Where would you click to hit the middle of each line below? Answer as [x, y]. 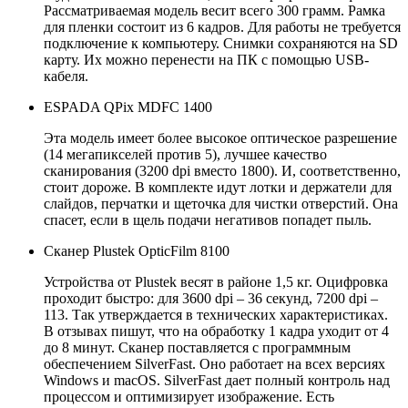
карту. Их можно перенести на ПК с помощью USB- [206, 60]
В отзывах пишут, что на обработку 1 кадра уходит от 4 [216, 331]
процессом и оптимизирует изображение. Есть [189, 397]
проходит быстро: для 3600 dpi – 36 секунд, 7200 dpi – [211, 299]
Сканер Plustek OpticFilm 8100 [137, 251]
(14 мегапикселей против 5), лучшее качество [185, 155]
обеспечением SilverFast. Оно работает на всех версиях [214, 364]
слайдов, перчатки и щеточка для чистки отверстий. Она [221, 204]
